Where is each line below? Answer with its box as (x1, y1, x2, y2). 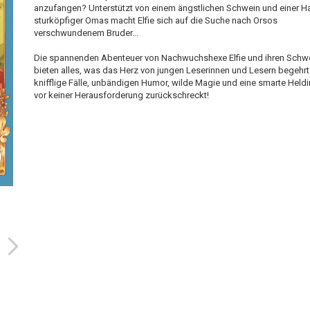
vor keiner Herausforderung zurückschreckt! (33, 90, 209, 100)
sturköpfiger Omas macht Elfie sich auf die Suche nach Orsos (33, 15, 277, 26)
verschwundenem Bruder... (33, 28, 140, 38)
